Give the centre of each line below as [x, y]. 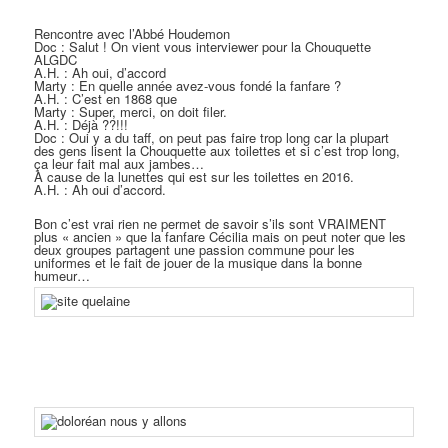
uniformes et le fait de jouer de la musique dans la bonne [198, 263]
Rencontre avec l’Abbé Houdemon [132, 34]
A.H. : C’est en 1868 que [106, 99]
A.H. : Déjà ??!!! [81, 125]
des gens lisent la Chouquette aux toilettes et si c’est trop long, [217, 151]
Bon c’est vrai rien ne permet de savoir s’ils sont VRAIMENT [210, 224]
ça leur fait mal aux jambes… [119, 164]
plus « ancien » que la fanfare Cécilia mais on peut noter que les [220, 237]
